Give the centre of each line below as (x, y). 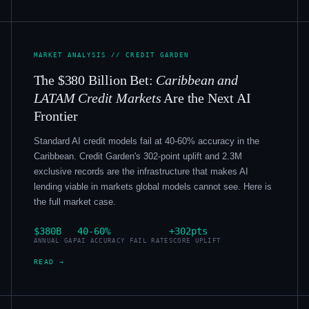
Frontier (56, 116)
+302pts (188, 231)
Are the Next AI (206, 98)
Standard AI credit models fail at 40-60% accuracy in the (146, 141)
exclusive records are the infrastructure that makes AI (141, 171)
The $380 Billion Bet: (95, 80)
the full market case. (74, 201)
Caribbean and (197, 80)
